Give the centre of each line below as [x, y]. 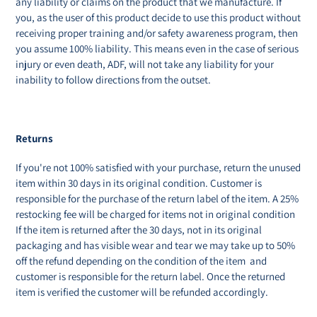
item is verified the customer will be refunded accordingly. [142, 292]
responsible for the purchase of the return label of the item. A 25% [157, 199]
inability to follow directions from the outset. [113, 79]
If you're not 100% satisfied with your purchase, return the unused [158, 168]
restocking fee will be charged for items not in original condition [155, 214]
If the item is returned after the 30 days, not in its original [139, 230]
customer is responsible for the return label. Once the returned [150, 277]
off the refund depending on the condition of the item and [141, 261]
